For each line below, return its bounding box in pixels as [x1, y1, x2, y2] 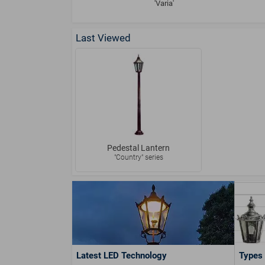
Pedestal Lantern [107, 143, 170, 153]
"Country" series [114, 153, 163, 162]
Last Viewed [76, 33, 131, 44]
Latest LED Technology [76, 250, 167, 261]
